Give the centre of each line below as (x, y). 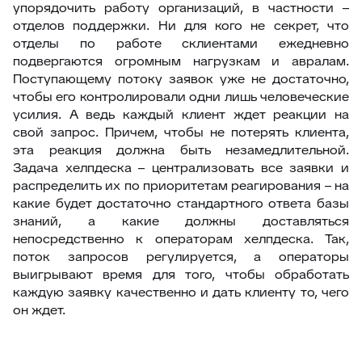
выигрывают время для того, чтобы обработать (181, 274)
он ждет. (39, 310)
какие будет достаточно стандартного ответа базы (181, 203)
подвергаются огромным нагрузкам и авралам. (181, 61)
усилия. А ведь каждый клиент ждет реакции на (181, 114)
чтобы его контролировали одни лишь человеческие (181, 97)
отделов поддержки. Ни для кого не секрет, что (181, 25)
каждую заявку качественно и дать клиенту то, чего (181, 292)
